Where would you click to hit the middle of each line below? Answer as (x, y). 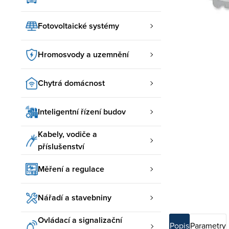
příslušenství (61, 146)
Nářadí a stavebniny (75, 197)
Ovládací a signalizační (80, 220)
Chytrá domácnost (71, 83)
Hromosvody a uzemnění (83, 54)
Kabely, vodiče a (67, 134)
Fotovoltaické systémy (78, 26)
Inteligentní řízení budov (82, 111)
